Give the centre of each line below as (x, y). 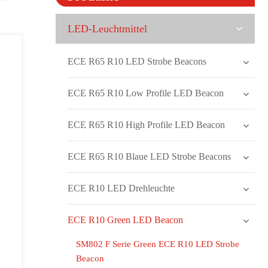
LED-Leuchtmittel (108, 29)
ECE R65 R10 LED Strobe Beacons (137, 61)
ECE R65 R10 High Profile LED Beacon (147, 125)
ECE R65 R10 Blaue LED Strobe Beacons (150, 156)
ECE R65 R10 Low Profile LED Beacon (146, 93)
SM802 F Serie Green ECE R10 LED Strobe (158, 244)
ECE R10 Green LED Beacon (126, 220)
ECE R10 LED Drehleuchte (121, 188)
